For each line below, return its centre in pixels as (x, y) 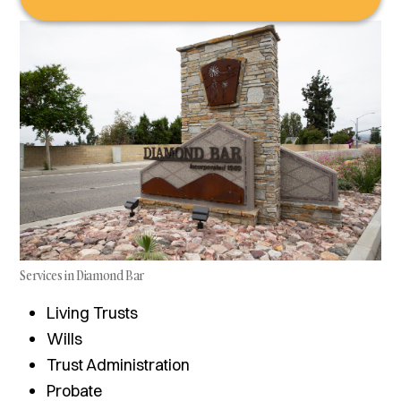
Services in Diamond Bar (82, 276)
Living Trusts (93, 313)
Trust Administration (119, 365)
